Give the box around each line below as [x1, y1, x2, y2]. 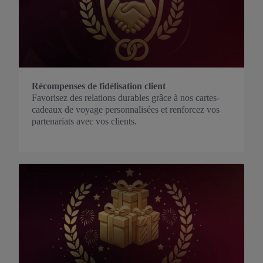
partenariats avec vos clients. [32, 116, 137, 126]
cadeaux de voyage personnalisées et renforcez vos [32, 104, 220, 114]
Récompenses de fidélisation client [32, 81, 166, 91]
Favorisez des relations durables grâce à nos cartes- [32, 93, 220, 103]
